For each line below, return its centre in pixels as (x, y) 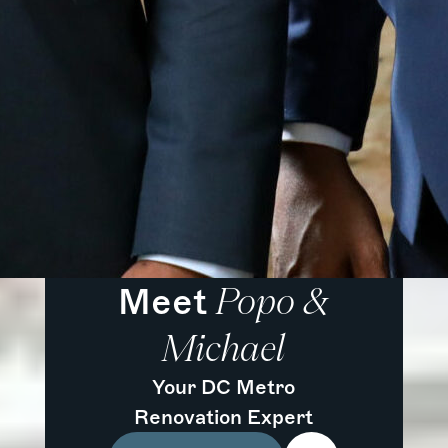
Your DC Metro (224, 386)
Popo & (273, 300)
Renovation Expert (224, 416)
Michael (224, 347)
